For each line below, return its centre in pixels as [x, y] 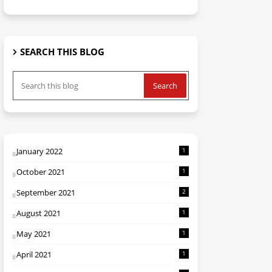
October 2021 [41, 172]
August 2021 [39, 213]
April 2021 [34, 254]
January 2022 [39, 151]
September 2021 [46, 192]
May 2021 [34, 234]
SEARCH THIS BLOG [62, 52]
